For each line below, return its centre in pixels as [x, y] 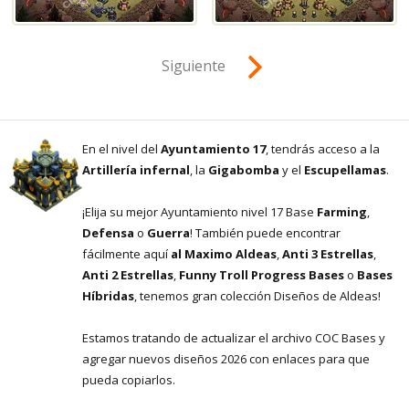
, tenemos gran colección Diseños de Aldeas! [257, 295]
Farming [342, 211]
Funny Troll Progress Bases [262, 274]
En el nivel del [121, 148]
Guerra [168, 232]
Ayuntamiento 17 [213, 148]
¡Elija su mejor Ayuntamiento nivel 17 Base [199, 211]
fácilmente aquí [126, 253]
